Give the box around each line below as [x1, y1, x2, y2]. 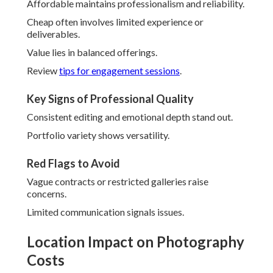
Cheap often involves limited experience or [27, 16, 204, 28]
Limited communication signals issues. [27, 206, 184, 218]
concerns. [27, 188, 66, 200]
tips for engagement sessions [59, 65, 180, 77]
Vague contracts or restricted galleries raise [27, 175, 208, 188]
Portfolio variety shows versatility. [27, 129, 169, 141]
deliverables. [27, 28, 80, 40]
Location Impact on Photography [27, 233, 244, 251]
